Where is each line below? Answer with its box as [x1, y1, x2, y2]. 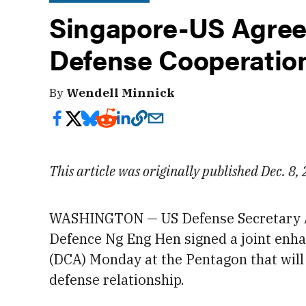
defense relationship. [49, 270, 184, 289]
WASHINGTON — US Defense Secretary [49, 209, 304, 227]
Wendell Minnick [66, 85, 175, 100]
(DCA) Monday [49, 250, 145, 268]
